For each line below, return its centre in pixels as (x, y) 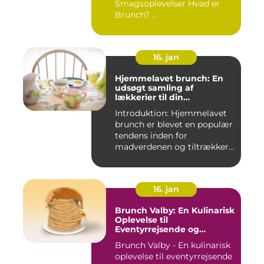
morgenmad (142, 107)
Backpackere (143, 239)
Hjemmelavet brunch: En (169, 79)
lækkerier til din (149, 98)
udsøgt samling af (154, 88)
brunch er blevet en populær (174, 125)
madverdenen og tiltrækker (172, 147)
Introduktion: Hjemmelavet (171, 113)
